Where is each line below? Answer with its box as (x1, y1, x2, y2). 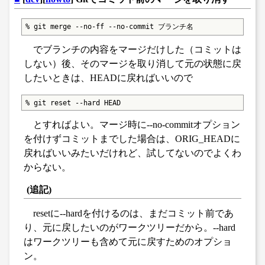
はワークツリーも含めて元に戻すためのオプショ (24, 237, 232, 247)
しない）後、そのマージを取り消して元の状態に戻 (24, 58, 241, 69)
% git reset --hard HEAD (25, 98, 121, 107)
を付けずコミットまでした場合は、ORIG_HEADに (24, 134, 240, 144)
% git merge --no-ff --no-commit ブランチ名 (25, 22, 193, 31)
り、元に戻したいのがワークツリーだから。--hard (24, 222, 235, 233)
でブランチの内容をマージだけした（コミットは (33, 44, 241, 54)
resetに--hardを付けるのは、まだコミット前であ (33, 208, 234, 219)
